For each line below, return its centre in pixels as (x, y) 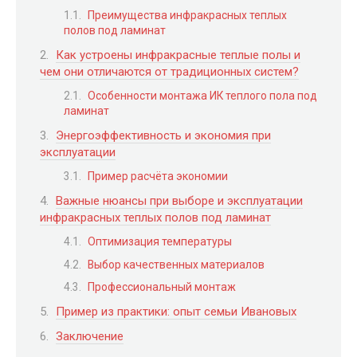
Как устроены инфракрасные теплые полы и (178, 55)
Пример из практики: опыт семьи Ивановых (176, 311)
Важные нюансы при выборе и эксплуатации (179, 200)
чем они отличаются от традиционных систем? (169, 71)
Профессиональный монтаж (162, 287)
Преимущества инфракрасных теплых (187, 15)
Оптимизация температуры (160, 241)
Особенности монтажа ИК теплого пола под (202, 96)
